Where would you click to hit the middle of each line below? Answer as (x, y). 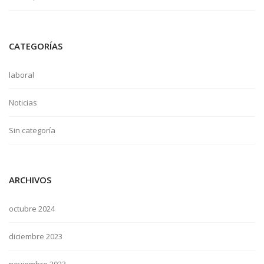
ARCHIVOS (30, 180)
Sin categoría (32, 130)
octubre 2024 (32, 209)
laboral (22, 75)
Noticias (23, 103)
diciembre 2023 (36, 236)
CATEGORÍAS (36, 46)
